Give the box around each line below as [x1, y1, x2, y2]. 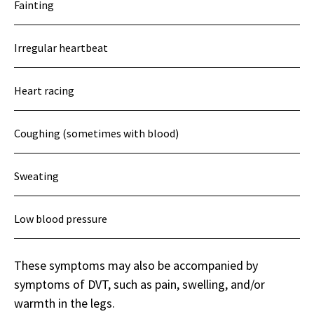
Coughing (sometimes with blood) [14, 125, 179, 140]
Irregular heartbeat [14, 40, 108, 55]
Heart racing [14, 83, 74, 97]
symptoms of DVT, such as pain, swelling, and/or [14, 275, 265, 292]
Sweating [14, 168, 59, 183]
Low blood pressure [14, 211, 107, 226]
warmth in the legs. [14, 294, 115, 311]
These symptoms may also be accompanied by [14, 257, 258, 273]
